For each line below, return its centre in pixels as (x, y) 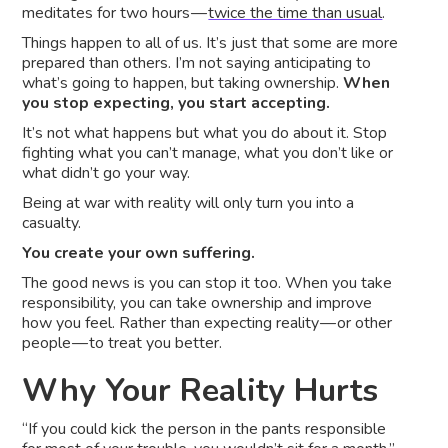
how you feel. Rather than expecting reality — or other (207, 323)
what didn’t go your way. (106, 173)
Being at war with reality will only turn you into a (188, 203)
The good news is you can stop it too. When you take (207, 283)
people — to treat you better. (122, 343)
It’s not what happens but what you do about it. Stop (205, 133)
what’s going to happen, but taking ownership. (183, 83)
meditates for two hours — (115, 13)
